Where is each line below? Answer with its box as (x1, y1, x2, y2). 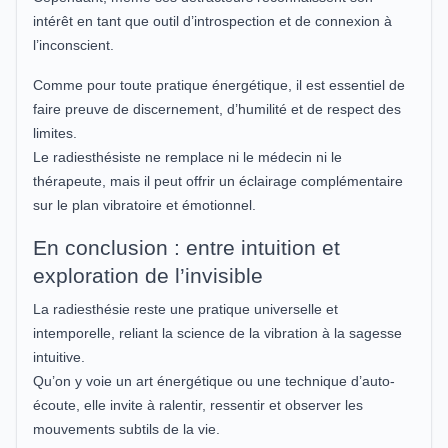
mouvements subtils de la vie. (33, 420, 220, 437)
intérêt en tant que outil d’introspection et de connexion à (33, 12, 392, 29)
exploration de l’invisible (33, 263, 263, 287)
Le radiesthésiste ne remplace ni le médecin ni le (33, 148, 342, 165)
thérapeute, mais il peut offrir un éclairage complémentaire (33, 172, 403, 189)
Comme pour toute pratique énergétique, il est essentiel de (33, 76, 405, 93)
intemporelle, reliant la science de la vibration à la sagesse (33, 324, 402, 341)
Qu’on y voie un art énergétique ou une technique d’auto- (33, 372, 395, 389)
